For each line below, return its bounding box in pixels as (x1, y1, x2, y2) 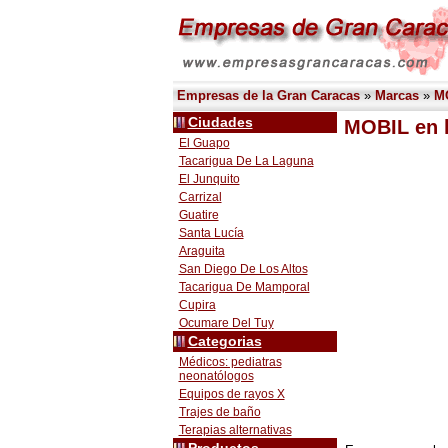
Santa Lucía (178, 226, 244, 240)
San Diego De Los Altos (178, 262, 308, 276)
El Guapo (178, 136, 230, 150)
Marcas (374, 88, 419, 103)
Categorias (187, 334, 262, 349)
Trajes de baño (178, 405, 261, 419)
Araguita (178, 244, 225, 258)
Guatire (178, 208, 219, 222)
